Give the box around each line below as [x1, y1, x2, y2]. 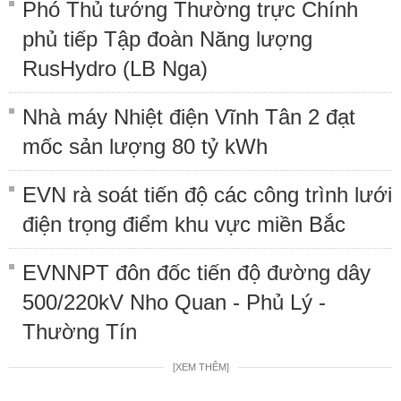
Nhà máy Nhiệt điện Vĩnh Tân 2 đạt [22, 104, 355, 129]
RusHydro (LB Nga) [22, 55, 208, 81]
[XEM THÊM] [172, 361, 229, 372]
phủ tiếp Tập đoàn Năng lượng [22, 26, 312, 51]
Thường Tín [22, 319, 137, 344]
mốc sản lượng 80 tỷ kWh [22, 133, 268, 158]
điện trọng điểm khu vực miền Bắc [22, 211, 346, 236]
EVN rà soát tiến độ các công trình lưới [22, 182, 392, 207]
